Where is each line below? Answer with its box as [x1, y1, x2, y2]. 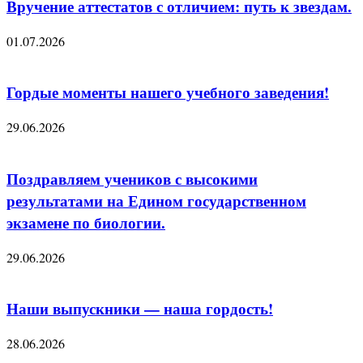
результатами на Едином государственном [6, 189, 306, 211]
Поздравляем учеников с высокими [6, 167, 258, 190]
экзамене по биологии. [6, 211, 165, 233]
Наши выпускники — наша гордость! [6, 297, 273, 320]
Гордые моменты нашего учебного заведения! [6, 81, 329, 104]
